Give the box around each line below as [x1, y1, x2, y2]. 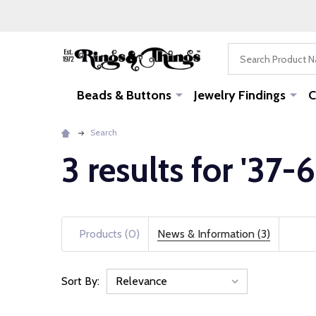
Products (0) [79, 227, 140, 241]
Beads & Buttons [76, 87, 171, 103]
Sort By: [61, 274, 99, 288]
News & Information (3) [157, 227, 270, 241]
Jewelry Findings [193, 87, 286, 103]
